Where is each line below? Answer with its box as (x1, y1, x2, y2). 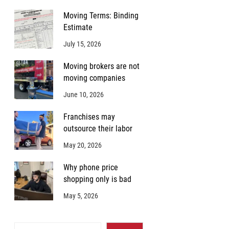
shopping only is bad (63, 174, 131, 185)
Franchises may (63, 112, 115, 122)
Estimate (63, 22, 93, 33)
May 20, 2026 (63, 141, 102, 150)
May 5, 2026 (63, 192, 98, 201)
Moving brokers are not (63, 61, 140, 72)
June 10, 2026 (63, 90, 104, 100)
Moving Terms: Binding (63, 11, 139, 21)
